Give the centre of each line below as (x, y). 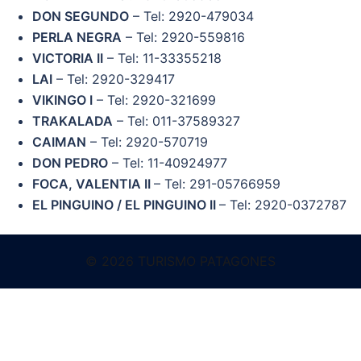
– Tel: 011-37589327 (176, 121)
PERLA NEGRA (77, 37)
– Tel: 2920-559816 (183, 37)
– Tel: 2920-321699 (154, 100)
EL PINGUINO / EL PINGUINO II (126, 205)
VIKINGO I (62, 100)
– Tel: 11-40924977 (168, 163)
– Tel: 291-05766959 (217, 184)
